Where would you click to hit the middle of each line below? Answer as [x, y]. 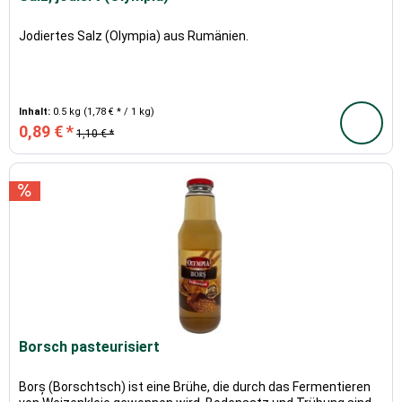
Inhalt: [36, 112]
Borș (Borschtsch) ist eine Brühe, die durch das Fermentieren [195, 387]
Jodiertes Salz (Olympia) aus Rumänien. [134, 36]
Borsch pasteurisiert [90, 347]
